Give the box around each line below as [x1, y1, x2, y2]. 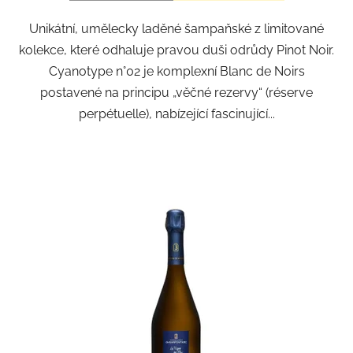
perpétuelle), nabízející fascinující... [78, 106, 275, 122]
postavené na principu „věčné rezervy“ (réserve [40, 85, 313, 101]
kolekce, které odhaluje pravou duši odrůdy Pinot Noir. [19, 43, 334, 58]
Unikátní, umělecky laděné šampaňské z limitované [29, 21, 324, 37]
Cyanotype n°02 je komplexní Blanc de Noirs [48, 64, 305, 80]
